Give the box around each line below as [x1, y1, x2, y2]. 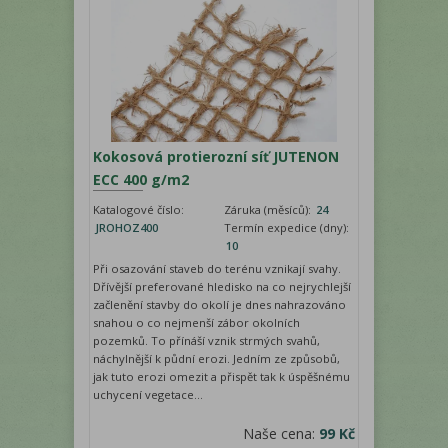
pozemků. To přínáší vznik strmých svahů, [93, 332, 320, 348]
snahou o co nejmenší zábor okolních [93, 314, 300, 330]
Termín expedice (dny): [224, 219, 349, 235]
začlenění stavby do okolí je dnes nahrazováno [93, 296, 346, 312]
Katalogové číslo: [93, 201, 184, 217]
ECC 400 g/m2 [93, 169, 189, 189]
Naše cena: [243, 423, 319, 443]
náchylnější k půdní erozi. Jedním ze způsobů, [93, 350, 340, 366]
